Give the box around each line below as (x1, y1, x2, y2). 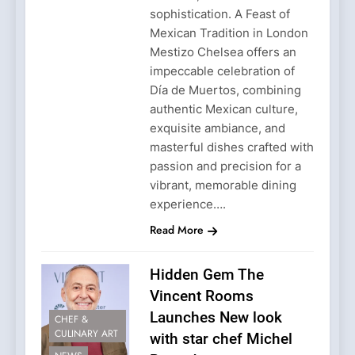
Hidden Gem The (149, 265, 264, 284)
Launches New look (149, 307, 282, 326)
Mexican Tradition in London (149, 25, 308, 40)
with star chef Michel (149, 329, 292, 348)
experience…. (149, 196, 226, 212)
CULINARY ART (55, 326, 118, 342)
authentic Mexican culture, (149, 101, 298, 116)
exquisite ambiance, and (149, 120, 285, 136)
